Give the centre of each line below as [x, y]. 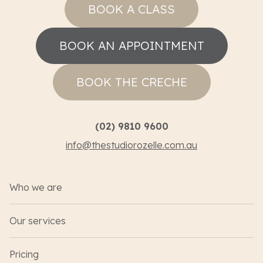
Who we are [36, 188]
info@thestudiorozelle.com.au [131, 145]
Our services [38, 221]
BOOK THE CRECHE [131, 82]
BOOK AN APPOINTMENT [131, 46]
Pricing [24, 254]
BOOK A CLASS [131, 9]
